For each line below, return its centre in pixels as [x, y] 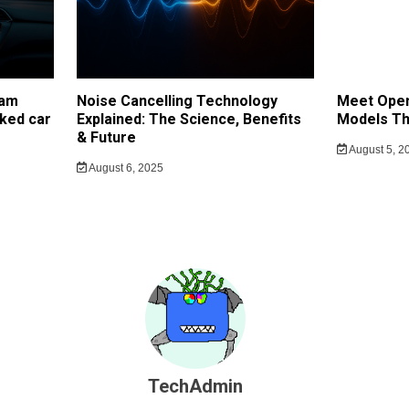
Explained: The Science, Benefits [189, 119]
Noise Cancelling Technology [177, 100]
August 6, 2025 [125, 168]
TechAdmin [195, 386]
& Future [106, 137]
